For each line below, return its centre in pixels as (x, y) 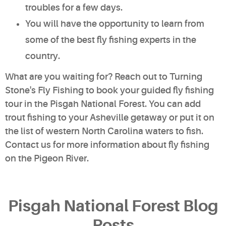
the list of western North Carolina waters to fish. (104, 131)
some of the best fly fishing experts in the (111, 40)
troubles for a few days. (75, 7)
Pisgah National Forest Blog (113, 206)
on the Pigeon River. (48, 158)
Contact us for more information (72, 145)
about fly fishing (175, 145)
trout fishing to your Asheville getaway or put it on (110, 117)
